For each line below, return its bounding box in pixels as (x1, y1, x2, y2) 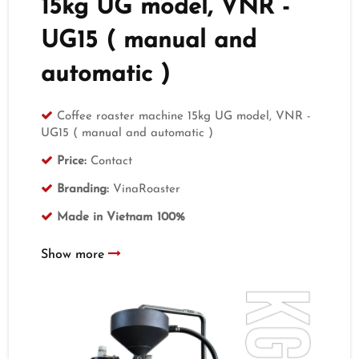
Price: (57, 155, 87, 168)
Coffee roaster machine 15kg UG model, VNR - (57, 111, 312, 123)
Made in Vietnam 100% (57, 212, 186, 224)
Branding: (57, 184, 110, 196)
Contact (87, 155, 133, 168)
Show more (41, 248, 109, 262)
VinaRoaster (109, 184, 181, 196)
